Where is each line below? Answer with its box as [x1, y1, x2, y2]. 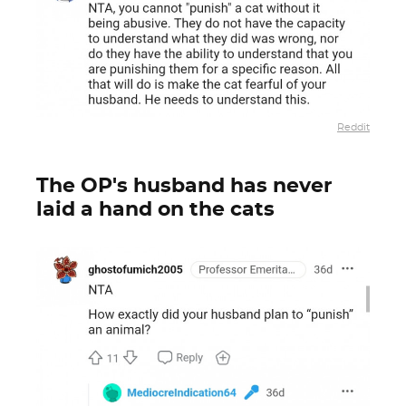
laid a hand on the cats [36, 199, 275, 219]
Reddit [337, 122, 370, 133]
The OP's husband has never [36, 176, 332, 196]
